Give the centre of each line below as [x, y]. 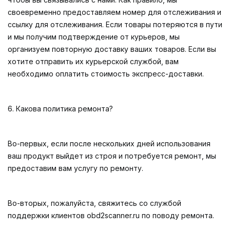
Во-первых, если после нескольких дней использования [109, 143]
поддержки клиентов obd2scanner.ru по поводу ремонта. [111, 215]
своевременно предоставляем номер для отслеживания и [114, 12]
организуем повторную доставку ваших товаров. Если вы [112, 49]
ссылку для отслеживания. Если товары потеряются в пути [115, 24]
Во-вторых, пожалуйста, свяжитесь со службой [94, 203]
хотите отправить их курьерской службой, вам [93, 61]
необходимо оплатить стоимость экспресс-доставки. [106, 74]
